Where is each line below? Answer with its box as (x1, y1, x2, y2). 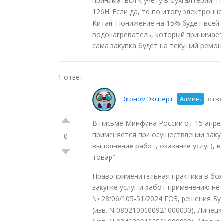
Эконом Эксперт (121, 94, 173, 104)
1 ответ (58, 73, 84, 82)
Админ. (180, 94, 201, 104)
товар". (92, 152, 117, 162)
